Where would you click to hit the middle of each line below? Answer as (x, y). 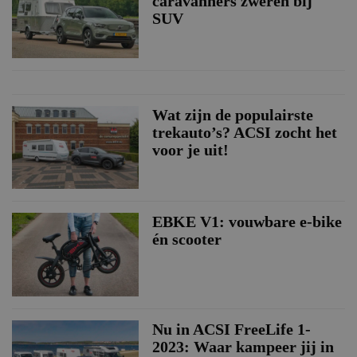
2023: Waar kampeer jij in (243, 346)
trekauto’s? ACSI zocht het (244, 132)
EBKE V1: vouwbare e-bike (247, 222)
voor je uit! (190, 149)
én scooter (186, 239)
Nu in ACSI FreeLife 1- (231, 329)
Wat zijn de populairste (232, 114)
